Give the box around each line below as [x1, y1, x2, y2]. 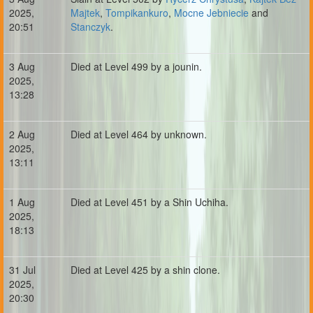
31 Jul [9, 263, 36, 277]
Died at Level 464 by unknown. [71, 127, 207, 141]
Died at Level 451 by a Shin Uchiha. [71, 195, 228, 209]
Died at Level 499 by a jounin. [71, 59, 202, 73]
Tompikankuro [105, 6, 168, 20]
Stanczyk [71, 20, 110, 34]
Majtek [71, 6, 100, 20]
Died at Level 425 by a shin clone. [71, 263, 220, 277]
